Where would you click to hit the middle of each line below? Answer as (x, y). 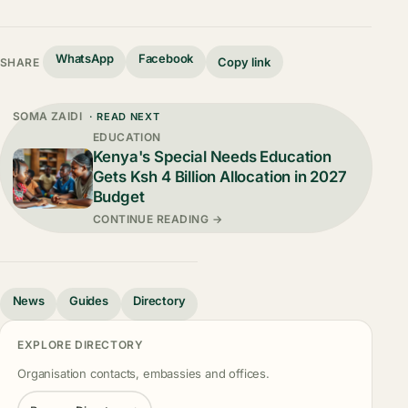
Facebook (166, 59)
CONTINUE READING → (158, 219)
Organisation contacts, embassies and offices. (143, 373)
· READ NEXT (123, 117)
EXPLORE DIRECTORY (81, 345)
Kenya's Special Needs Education (212, 157)
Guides (89, 301)
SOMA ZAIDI (47, 117)
